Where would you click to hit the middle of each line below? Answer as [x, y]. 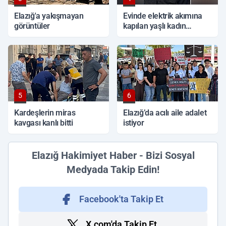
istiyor [134, 123]
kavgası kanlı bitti [44, 123]
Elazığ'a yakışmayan [49, 16]
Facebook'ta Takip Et [121, 199]
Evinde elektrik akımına [163, 16]
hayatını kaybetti [151, 36]
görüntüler [32, 26]
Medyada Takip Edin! [113, 170]
